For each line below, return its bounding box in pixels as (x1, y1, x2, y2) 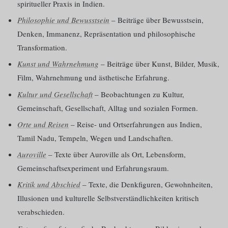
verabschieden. (17, 207, 65, 217)
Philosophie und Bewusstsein (17, 15, 110, 25)
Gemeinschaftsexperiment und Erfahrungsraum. (17, 163, 169, 174)
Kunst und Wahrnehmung (17, 59, 99, 69)
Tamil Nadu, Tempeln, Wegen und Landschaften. (17, 132, 174, 143)
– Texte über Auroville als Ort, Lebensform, (46, 149, 186, 160)
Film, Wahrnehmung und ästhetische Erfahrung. (17, 72, 170, 83)
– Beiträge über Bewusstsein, (109, 15, 204, 25)
